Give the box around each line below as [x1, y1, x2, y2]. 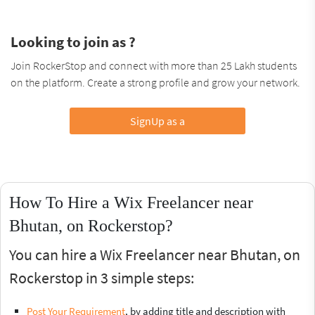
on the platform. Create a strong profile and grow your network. [11, 75, 300, 89]
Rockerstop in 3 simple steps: [9, 267, 194, 288]
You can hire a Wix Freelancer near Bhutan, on [9, 244, 300, 264]
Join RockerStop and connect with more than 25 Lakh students [11, 58, 297, 72]
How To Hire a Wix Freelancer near [9, 193, 253, 212]
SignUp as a [129, 113, 185, 128]
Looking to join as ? [11, 32, 136, 51]
